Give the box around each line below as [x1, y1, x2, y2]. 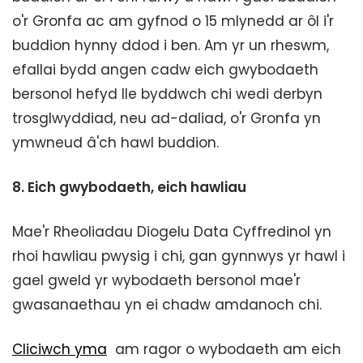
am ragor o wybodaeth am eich [107, 340, 341, 359]
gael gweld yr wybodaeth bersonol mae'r [12, 271, 301, 290]
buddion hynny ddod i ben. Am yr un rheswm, [12, 36, 329, 55]
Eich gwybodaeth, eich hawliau [28, 177, 246, 197]
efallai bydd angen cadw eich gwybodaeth [12, 60, 318, 79]
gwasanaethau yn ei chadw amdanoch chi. [12, 295, 322, 314]
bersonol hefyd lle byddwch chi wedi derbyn [12, 84, 322, 104]
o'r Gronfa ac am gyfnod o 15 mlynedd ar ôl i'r [12, 11, 334, 31]
